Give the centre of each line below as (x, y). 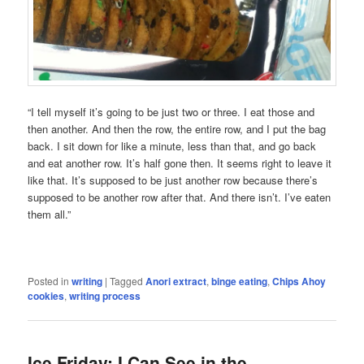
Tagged (127, 280)
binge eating (240, 281)
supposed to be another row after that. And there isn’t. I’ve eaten (180, 197)
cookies (46, 295)
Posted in (49, 280)
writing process (105, 295)
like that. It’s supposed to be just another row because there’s (173, 180)
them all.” (50, 214)
